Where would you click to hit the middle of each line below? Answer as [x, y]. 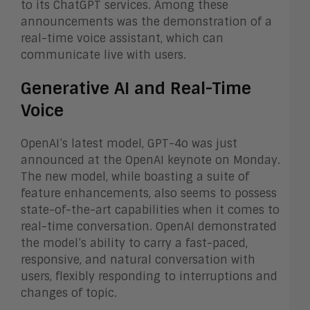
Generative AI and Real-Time [136, 88]
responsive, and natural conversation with [138, 259]
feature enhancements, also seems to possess [149, 193]
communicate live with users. [103, 55]
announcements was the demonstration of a [146, 21]
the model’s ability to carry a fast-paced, [134, 243]
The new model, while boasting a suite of [135, 176]
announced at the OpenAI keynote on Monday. [151, 160]
